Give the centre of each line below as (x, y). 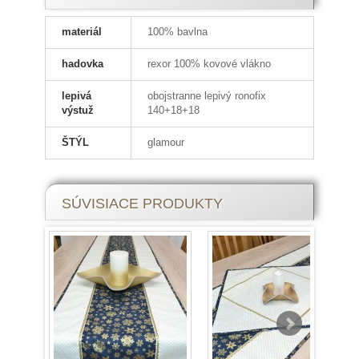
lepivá (77, 95)
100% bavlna (177, 31)
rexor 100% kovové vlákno (209, 63)
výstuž (78, 110)
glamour (166, 142)
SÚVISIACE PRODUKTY (142, 203)
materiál (82, 31)
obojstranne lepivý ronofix (207, 95)
